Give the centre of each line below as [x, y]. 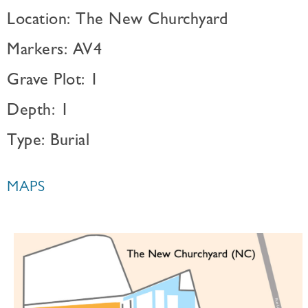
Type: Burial [48, 142]
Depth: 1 [38, 112]
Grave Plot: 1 [53, 82]
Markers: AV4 [54, 52]
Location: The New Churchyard [117, 21]
